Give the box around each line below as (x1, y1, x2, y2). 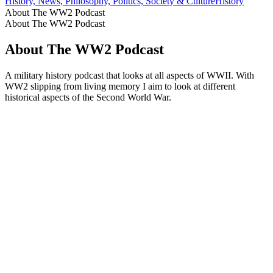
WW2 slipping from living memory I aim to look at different (5, 81, 235, 92)
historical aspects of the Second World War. (5, 92, 171, 103)
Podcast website (5, 103, 66, 114)
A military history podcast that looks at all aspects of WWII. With (5, 70, 254, 81)
